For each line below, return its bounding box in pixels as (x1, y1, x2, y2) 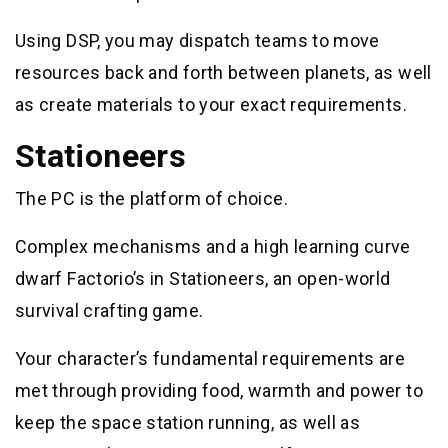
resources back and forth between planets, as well (15, 61, 432, 83)
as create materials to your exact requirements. (15, 93, 407, 115)
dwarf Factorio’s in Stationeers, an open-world (15, 267, 391, 289)
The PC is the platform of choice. (15, 187, 288, 209)
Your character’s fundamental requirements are (15, 347, 406, 369)
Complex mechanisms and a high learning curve (15, 235, 411, 257)
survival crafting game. (15, 299, 204, 321)
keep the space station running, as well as (15, 411, 361, 433)
